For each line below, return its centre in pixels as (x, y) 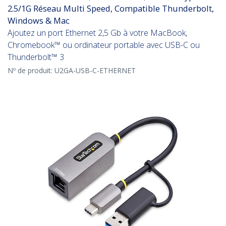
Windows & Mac (39, 21)
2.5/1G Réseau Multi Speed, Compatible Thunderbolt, (111, 9)
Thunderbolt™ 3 (36, 57)
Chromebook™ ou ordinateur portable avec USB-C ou (104, 45)
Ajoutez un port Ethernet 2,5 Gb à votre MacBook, (97, 33)
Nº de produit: (31, 71)
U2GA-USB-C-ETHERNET (95, 71)
